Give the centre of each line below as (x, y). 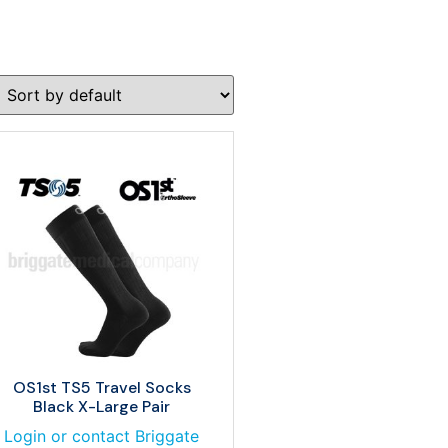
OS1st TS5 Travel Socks (101, 387)
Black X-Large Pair (101, 406)
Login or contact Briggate (101, 436)
